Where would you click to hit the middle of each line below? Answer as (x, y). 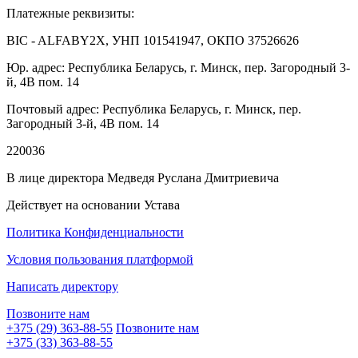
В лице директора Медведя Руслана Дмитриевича (143, 177)
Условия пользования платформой (100, 259)
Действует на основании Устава (93, 205)
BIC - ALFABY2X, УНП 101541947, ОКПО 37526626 (153, 40)
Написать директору (62, 286)
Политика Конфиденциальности (95, 232)
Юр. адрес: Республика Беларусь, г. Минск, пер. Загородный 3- (178, 67)
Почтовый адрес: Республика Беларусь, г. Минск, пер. (154, 109)
